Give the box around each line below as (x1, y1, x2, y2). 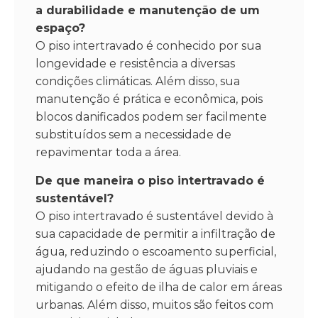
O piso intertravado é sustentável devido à (35, 209, 273, 223)
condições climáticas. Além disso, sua (35, 75, 240, 89)
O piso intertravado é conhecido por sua (35, 39, 261, 53)
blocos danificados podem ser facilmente (35, 110, 267, 124)
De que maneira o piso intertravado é (35, 173, 265, 187)
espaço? (35, 21, 85, 35)
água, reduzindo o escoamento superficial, (35, 244, 276, 258)
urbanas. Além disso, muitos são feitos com (35, 297, 273, 312)
